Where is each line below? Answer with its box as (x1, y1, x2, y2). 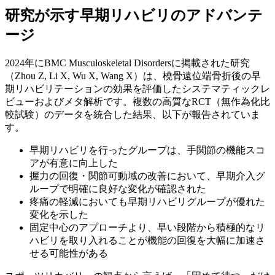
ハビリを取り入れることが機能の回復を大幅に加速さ (29, 235, 265, 246)
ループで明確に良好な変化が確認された (29, 184, 206, 195)
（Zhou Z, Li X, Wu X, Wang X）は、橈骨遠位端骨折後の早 (5, 71, 261, 82)
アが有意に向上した (29, 158, 118, 169)
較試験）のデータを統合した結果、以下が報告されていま (5, 109, 260, 120)
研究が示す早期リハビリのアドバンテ (5, 7, 263, 24)
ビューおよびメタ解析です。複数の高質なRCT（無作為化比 (5, 96, 270, 107)
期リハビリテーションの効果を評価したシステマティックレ (5, 83, 270, 95)
